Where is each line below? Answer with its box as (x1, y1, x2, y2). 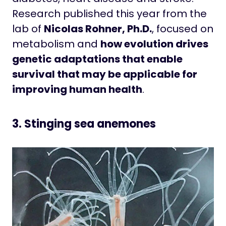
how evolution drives (100, 36, 208, 51)
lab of (12, 21, 44, 36)
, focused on (152, 21, 213, 36)
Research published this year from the (12, 6, 207, 21)
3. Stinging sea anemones (12, 116, 156, 132)
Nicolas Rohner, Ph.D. (44, 21, 152, 36)
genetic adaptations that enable (12, 51, 183, 66)
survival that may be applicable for (12, 67, 197, 81)
